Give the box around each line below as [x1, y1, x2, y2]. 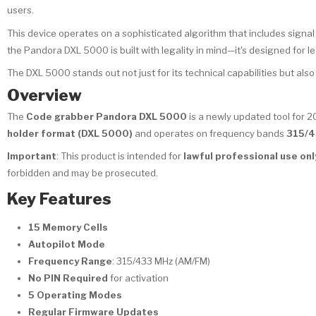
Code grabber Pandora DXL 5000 [26, 111, 187, 123]
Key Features [7, 189, 111, 209]
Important [7, 150, 56, 162]
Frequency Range [28, 255, 112, 267]
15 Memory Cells [28, 221, 108, 233]
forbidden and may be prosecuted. [7, 167, 158, 179]
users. [7, 4, 34, 16]
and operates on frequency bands [133, 128, 286, 140]
